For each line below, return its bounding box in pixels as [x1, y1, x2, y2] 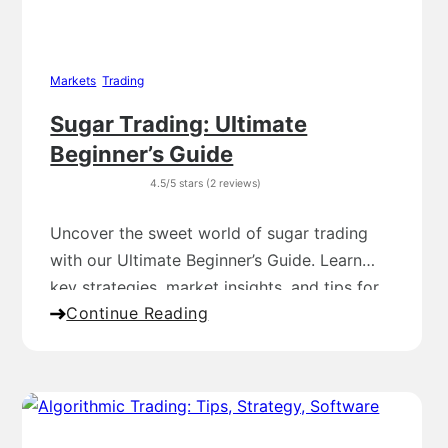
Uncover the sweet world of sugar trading [50, 223, 369, 244]
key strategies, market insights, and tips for [50, 277, 380, 298]
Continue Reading [66, 303, 209, 324]
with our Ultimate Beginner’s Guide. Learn [50, 250, 363, 271]
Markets [50, 73, 97, 89]
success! [50, 304, 115, 325]
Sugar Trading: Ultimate [50, 111, 308, 138]
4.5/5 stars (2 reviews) [150, 177, 262, 191]
